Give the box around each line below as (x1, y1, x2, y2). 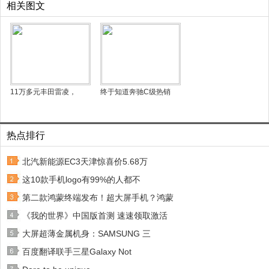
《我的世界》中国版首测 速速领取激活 (22, 211, 168, 220)
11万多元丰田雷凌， (10, 88, 76, 96)
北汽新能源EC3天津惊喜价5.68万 (22, 157, 148, 166)
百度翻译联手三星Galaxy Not (22, 247, 131, 256)
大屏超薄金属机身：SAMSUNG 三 (22, 229, 151, 238)
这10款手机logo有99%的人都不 (22, 175, 141, 184)
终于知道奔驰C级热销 (100, 88, 171, 96)
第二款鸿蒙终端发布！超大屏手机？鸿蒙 (22, 193, 174, 202)
